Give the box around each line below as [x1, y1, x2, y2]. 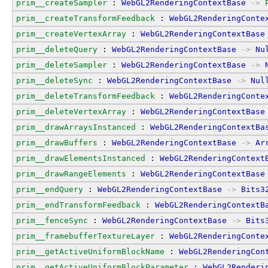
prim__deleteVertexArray [16, 106, 126, 116]
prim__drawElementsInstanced [16, 153, 145, 163]
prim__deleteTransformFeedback [16, 91, 155, 100]
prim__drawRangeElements [16, 169, 126, 178]
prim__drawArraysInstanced [16, 122, 136, 132]
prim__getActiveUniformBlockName [16, 246, 165, 256]
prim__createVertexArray [16, 29, 126, 38]
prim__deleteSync [16, 75, 93, 85]
